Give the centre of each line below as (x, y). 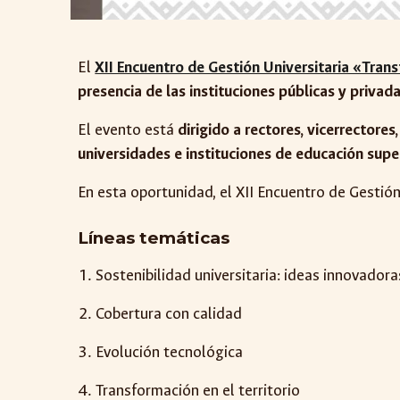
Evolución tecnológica (170, 353)
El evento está (128, 130)
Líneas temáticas (154, 238)
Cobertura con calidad (169, 314)
